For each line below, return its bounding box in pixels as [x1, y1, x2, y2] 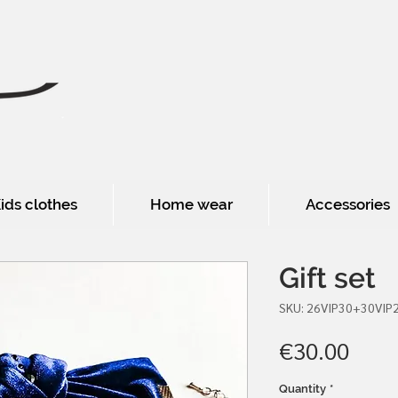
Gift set [279, 261, 376, 294]
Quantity [279, 382, 326, 395]
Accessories [305, 195, 390, 213]
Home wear [149, 195, 233, 213]
